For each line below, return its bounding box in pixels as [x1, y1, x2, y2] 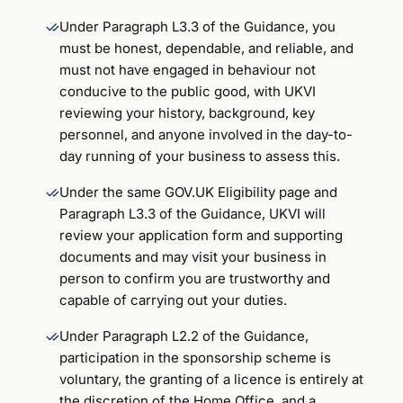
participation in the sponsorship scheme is [59, 348, 332, 366]
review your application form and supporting [59, 226, 344, 244]
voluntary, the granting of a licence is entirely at [59, 370, 364, 388]
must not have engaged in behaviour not [59, 60, 317, 78]
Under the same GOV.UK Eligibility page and [59, 183, 338, 201]
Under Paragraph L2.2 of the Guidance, [59, 327, 309, 345]
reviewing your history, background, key [59, 103, 316, 121]
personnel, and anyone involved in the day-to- [59, 125, 354, 143]
